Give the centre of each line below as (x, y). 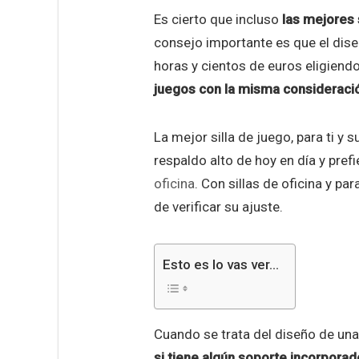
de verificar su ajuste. (218, 206)
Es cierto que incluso (218, 19)
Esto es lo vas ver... (221, 264)
